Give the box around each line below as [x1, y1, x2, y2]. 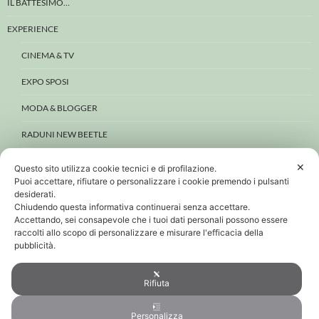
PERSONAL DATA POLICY [21, 261, 120, 272]
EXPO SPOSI [21, 76, 69, 88]
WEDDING [21, 155, 63, 167]
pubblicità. [14, 240, 58, 251]
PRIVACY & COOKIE [7, 234, 85, 246]
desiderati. [14, 189, 58, 199]
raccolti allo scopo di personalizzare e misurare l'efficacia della [14, 227, 263, 238]
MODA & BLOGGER [21, 103, 98, 114]
